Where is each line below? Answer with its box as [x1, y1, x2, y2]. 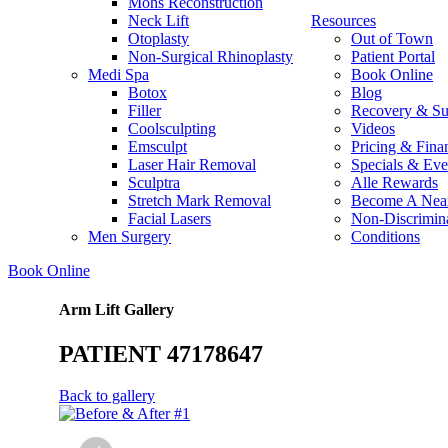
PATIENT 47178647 [59, 340, 263, 367]
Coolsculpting [128, 120, 216, 137]
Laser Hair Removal [128, 156, 256, 173]
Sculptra [128, 174, 180, 191]
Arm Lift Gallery [59, 301, 174, 319]
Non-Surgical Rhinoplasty [128, 48, 293, 65]
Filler [128, 102, 161, 119]
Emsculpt [128, 138, 187, 155]
